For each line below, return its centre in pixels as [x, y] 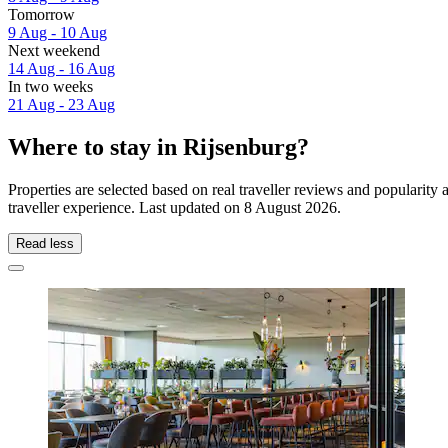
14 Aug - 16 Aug [61, 69]
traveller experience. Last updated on [126, 207]
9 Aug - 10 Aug [57, 33]
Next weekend [54, 51]
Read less [45, 243]
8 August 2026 [290, 207]
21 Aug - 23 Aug [61, 105]
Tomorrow [41, 15]
